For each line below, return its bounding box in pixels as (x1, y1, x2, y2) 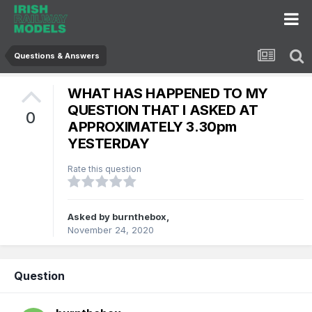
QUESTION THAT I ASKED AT (68, 102, 258, 119)
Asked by (68, 211, 112, 223)
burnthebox (112, 211, 166, 223)
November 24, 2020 (68, 224, 154, 236)
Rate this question (68, 164, 141, 175)
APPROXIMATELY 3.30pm (68, 118, 237, 136)
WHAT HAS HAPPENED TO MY (68, 85, 268, 102)
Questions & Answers (14, 51, 100, 61)
